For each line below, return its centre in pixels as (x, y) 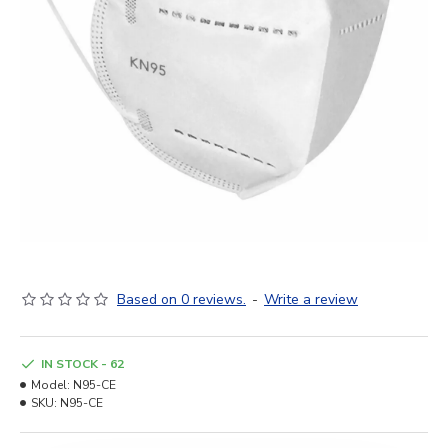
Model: (50, 385)
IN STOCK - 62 (82, 364)
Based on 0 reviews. (181, 299)
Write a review (311, 299)
